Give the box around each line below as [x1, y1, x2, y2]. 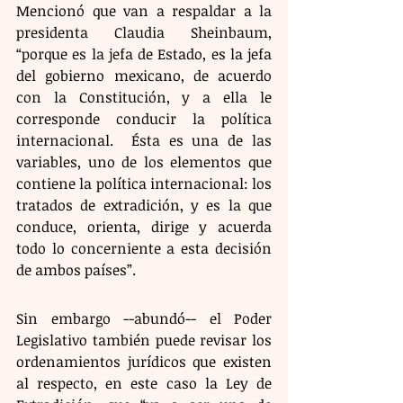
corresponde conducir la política [16, 108, 272, 129]
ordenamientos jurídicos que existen [16, 351, 272, 372]
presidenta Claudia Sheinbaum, [16, 22, 272, 42]
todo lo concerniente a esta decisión [16, 237, 272, 258]
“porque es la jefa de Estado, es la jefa [16, 43, 272, 64]
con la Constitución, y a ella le [16, 86, 272, 107]
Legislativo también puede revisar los [16, 329, 272, 350]
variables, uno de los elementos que [16, 151, 272, 172]
